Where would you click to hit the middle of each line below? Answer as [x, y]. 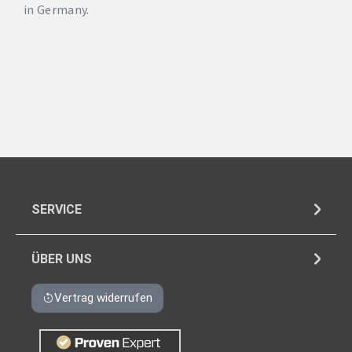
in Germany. [57, 10]
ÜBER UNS [62, 259]
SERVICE [57, 210]
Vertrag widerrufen [103, 298]
